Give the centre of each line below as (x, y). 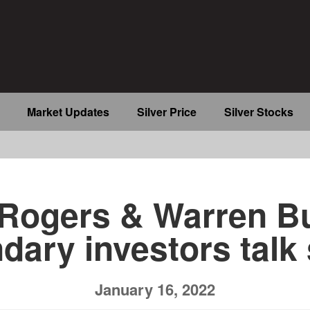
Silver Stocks (258, 112)
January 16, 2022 (155, 290)
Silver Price (166, 112)
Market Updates (68, 112)
